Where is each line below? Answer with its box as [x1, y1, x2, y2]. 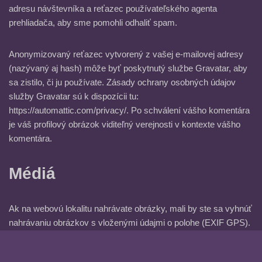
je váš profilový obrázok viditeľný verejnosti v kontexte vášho [9, 119, 240, 130]
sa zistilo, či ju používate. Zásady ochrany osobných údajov [9, 77, 236, 88]
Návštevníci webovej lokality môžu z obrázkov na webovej [9, 232, 232, 242]
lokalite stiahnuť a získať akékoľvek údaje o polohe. [9, 246, 204, 256]
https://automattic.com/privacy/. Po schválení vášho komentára [9, 105, 250, 116]
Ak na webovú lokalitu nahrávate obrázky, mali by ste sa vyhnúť [9, 204, 252, 214]
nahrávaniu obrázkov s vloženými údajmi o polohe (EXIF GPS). [9, 218, 250, 228]
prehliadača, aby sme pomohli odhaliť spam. [9, 18, 177, 28]
